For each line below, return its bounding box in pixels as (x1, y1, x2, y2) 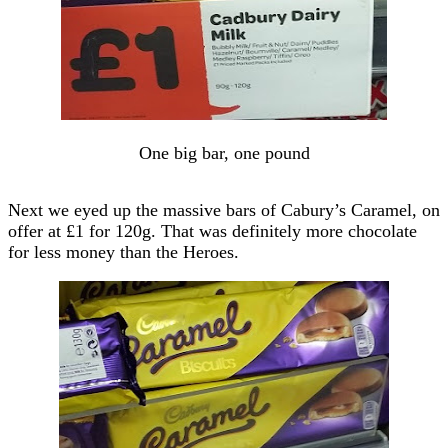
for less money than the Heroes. (8, 241, 239, 262)
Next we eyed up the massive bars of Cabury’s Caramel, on (8, 199, 440, 220)
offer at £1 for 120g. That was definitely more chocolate (8, 220, 417, 241)
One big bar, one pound (138, 142, 310, 163)
